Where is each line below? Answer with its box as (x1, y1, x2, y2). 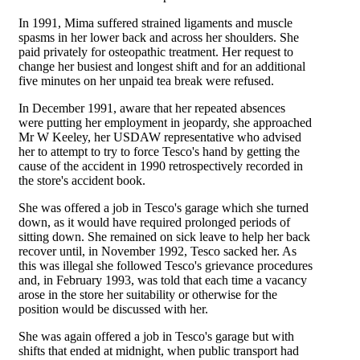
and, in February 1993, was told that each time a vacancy (18, 273, 307, 287)
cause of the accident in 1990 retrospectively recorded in (18, 159, 303, 173)
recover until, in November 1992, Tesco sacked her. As (18, 244, 297, 258)
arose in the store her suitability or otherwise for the (18, 288, 277, 301)
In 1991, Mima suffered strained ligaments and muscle (18, 16, 292, 30)
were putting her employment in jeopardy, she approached (18, 116, 312, 129)
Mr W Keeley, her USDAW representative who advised (18, 130, 301, 144)
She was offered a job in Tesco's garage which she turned (18, 201, 309, 215)
